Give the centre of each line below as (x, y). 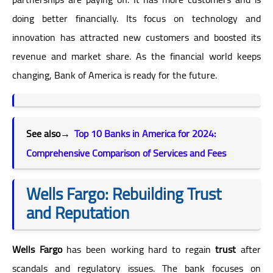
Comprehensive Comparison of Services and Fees (126, 153)
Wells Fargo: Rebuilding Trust (124, 193)
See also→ (50, 133)
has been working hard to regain (139, 249)
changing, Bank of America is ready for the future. (115, 75)
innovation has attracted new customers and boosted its (136, 37)
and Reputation (78, 212)
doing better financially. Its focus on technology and (136, 18)
